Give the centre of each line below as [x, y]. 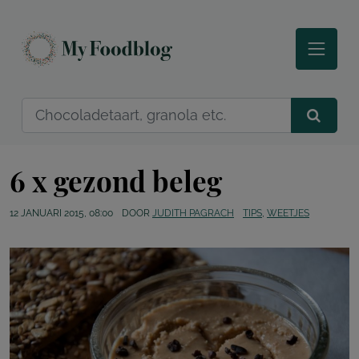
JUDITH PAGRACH [193, 214]
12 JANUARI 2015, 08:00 [61, 214]
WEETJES [288, 214]
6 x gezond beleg [116, 181]
